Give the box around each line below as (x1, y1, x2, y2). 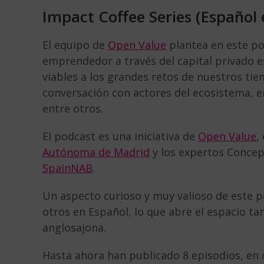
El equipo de (42, 37, 108, 52)
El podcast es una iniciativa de (42, 128, 198, 143)
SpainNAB (42, 160, 93, 175)
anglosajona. (42, 220, 109, 235)
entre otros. (42, 101, 106, 115)
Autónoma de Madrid (42, 144, 150, 159)
